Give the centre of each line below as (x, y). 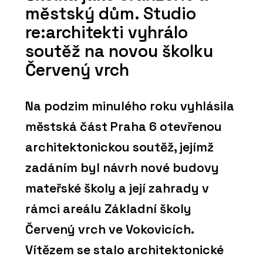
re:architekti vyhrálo (107, 32)
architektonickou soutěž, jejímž (119, 147)
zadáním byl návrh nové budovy (122, 168)
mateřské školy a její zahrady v (117, 188)
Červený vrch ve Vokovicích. (109, 230)
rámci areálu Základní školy (108, 209)
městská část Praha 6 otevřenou (124, 127)
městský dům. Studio (111, 13)
